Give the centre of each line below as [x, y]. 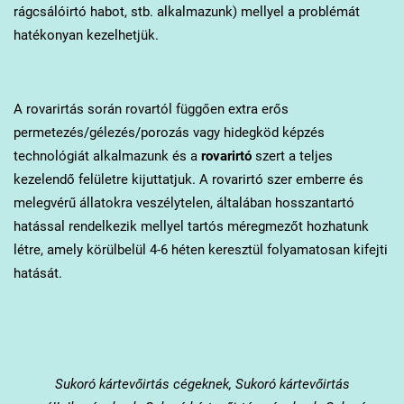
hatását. [39, 273]
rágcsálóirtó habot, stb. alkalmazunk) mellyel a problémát [186, 11]
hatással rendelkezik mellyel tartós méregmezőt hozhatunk [191, 226]
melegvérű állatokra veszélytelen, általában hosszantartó [184, 202]
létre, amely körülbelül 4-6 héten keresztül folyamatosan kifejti [200, 249]
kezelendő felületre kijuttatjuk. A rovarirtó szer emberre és [188, 179]
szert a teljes [292, 156]
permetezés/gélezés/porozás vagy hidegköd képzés [169, 132]
